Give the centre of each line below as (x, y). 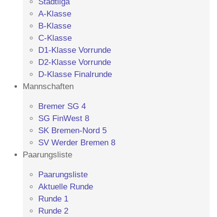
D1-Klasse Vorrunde (75, 50)
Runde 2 (53, 211)
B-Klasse (55, 26)
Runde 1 (53, 199)
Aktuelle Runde (66, 187)
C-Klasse (55, 38)
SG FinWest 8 (64, 118)
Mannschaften (48, 86)
